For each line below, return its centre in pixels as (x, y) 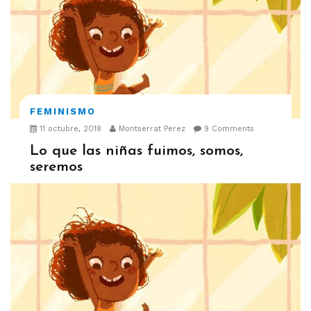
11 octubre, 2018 (69, 128)
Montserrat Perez (150, 128)
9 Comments (227, 128)
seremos (56, 167)
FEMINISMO (62, 111)
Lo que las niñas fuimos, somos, (136, 151)
